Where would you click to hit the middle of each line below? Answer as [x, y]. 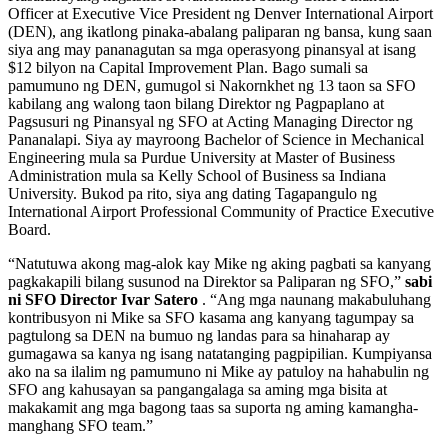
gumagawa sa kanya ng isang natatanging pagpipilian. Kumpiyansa [220, 353]
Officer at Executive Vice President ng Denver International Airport [220, 13]
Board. [33, 229]
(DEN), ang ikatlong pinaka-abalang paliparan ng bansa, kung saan [220, 31]
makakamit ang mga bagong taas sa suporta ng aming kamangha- [213, 407]
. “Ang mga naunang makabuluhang [314, 299]
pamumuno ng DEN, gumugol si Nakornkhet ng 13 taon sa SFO [212, 85]
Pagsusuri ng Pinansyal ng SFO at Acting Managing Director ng [210, 121]
